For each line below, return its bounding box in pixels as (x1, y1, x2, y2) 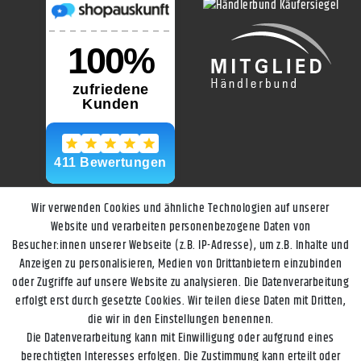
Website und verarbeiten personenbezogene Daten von (50, 218, 311, 236)
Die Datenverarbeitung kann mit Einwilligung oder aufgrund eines (27, 329, 334, 347)
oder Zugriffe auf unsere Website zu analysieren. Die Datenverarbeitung (12, 273, 349, 292)
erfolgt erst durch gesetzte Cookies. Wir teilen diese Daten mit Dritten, (15, 292, 346, 310)
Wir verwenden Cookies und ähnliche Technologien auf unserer (31, 199, 330, 218)
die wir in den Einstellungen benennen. (87, 310, 274, 329)
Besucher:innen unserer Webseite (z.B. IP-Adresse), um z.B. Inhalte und (12, 236, 349, 255)
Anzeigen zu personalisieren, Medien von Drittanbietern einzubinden (19, 255, 342, 273)
